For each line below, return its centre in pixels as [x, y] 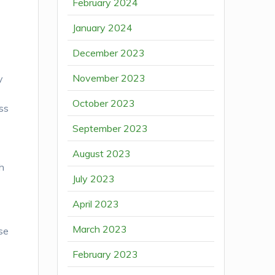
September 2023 [110, 129]
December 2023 [109, 53]
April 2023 [96, 204]
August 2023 [102, 154]
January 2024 [103, 28]
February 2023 [106, 254]
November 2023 [109, 78]
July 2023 [94, 179]
